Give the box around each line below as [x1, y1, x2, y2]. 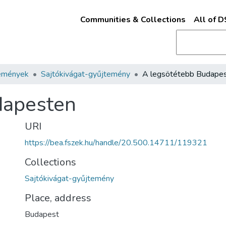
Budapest [25, 209, 59, 220]
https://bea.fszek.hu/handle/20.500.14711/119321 [25, 137, 207, 148]
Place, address [25, 191, 91, 205]
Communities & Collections [80, 14, 186, 25]
